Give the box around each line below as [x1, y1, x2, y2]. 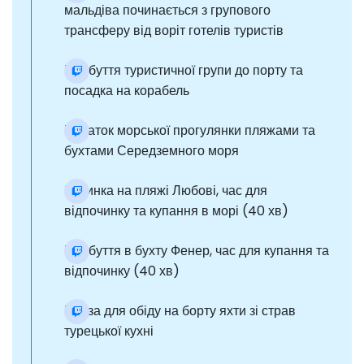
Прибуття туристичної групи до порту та [64, 61, 303, 80]
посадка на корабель [64, 81, 189, 101]
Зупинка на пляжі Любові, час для [64, 181, 267, 201]
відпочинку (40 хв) [64, 262, 180, 281]
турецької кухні [64, 322, 154, 341]
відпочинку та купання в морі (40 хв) [64, 201, 288, 221]
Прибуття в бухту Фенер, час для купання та [64, 241, 329, 261]
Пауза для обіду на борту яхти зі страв [64, 301, 296, 321]
